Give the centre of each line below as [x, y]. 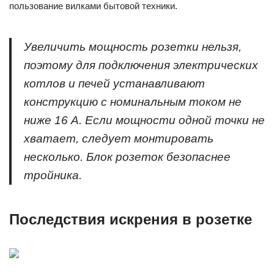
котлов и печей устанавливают [114, 83]
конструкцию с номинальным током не [133, 102]
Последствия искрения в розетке [131, 219]
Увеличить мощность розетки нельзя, [133, 47]
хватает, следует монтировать [119, 139]
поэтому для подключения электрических [141, 65]
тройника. [53, 175]
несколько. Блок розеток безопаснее [127, 157]
